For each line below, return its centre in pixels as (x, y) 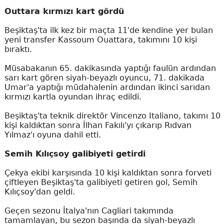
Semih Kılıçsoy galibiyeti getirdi (75, 153)
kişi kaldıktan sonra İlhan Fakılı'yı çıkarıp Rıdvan (98, 125)
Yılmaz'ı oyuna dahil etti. (52, 134)
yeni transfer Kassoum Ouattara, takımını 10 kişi (100, 39)
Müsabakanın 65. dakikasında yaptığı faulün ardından (110, 68)
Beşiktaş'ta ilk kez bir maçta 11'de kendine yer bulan (108, 30)
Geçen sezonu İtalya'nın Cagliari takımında (89, 210)
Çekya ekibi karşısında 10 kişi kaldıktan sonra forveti (108, 172)
